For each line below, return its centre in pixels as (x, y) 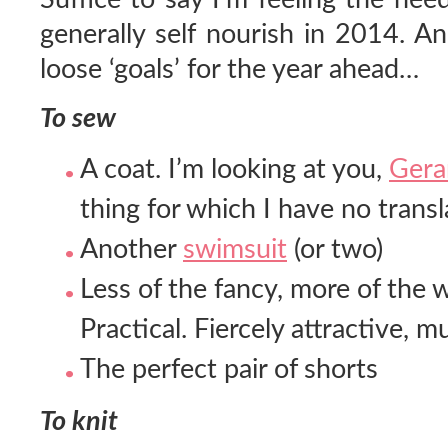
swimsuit (235, 249)
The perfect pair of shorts (229, 369)
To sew (81, 118)
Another (131, 249)
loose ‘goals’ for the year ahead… (229, 69)
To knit (79, 421)
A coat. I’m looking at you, (234, 169)
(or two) (335, 249)
